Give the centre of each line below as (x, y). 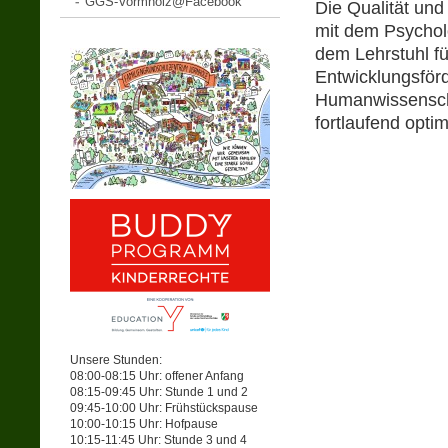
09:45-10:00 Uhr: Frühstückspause (164, 408)
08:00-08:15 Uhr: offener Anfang (157, 376)
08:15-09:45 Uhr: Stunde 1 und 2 (159, 392)
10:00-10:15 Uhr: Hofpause (144, 424)
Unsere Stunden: (116, 360)
